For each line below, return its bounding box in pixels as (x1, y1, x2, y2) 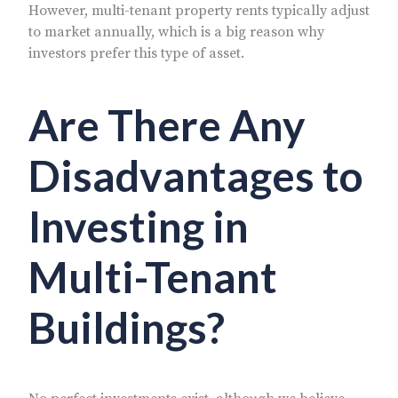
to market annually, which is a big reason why (28, 22, 324, 41)
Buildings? (28, 301, 225, 353)
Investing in (28, 200, 249, 251)
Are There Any (28, 99, 306, 150)
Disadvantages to (28, 149, 363, 201)
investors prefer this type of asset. (28, 44, 244, 62)
